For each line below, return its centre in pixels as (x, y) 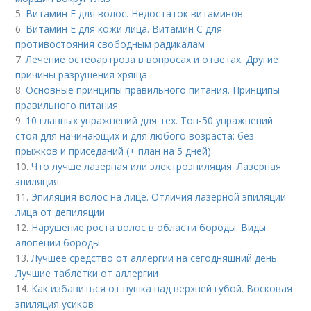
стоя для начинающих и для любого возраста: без (135, 135)
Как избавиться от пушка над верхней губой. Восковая (162, 288)
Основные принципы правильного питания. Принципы (153, 90)
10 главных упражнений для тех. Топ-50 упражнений (150, 120)
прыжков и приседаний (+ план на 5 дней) (114, 151)
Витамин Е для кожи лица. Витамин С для (124, 28)
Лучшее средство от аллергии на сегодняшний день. (155, 258)
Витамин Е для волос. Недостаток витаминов (135, 13)
